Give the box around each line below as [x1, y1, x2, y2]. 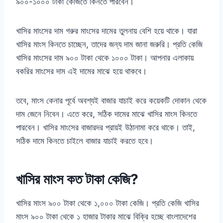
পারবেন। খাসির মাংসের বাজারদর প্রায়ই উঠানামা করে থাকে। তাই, [16, 122, 195, 133]
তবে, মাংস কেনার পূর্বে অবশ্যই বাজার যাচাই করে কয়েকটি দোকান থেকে [16, 96, 207, 106]
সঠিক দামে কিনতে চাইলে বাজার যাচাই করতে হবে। [16, 136, 153, 146]
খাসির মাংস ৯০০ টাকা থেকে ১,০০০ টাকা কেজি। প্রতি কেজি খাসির [16, 198, 199, 209]
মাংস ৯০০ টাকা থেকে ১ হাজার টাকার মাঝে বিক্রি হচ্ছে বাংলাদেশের [16, 212, 196, 222]
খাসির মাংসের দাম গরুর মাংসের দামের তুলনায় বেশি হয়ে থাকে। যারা [16, 26, 197, 36]
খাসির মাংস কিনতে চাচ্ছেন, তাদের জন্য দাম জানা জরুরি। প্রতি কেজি [16, 39, 203, 50]
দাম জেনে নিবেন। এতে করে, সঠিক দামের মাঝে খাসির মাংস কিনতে [16, 109, 197, 119]
